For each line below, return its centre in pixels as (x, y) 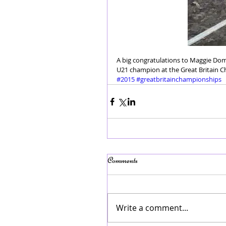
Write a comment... (152, 208)
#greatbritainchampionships (179, 79)
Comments (123, 161)
